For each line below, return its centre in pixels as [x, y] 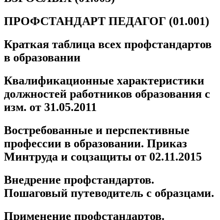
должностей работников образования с [107, 94]
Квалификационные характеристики [104, 81]
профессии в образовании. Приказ [96, 144]
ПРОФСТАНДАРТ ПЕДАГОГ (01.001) [107, 21]
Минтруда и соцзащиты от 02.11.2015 [103, 157]
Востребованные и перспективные [97, 130]
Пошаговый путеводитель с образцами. [109, 193]
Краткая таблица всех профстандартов [108, 44]
